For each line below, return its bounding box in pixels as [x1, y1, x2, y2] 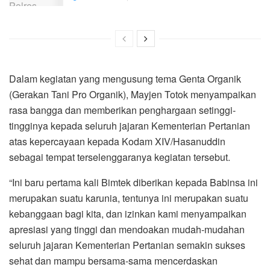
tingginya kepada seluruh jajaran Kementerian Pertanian [9, 118, 250, 133]
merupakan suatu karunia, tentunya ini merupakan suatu [9, 190, 248, 205]
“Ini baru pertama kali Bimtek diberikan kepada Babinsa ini [9, 175, 258, 189]
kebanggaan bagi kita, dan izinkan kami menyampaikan [9, 206, 246, 221]
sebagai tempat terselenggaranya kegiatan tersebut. [9, 149, 230, 164]
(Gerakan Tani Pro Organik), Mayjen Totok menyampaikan [9, 87, 256, 101]
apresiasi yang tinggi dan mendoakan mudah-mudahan [9, 222, 245, 236]
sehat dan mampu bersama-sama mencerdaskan [9, 253, 218, 268]
